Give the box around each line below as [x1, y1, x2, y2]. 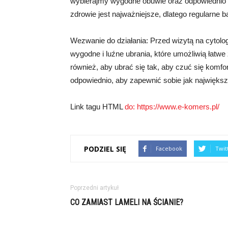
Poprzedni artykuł [70, 184, 119, 191]
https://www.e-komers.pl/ [137, 102, 219, 111]
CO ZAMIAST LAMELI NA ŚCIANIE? [70, 197, 183, 207]
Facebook [156, 145, 182, 152]
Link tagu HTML [70, 102, 125, 111]
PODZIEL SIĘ [84, 144, 126, 154]
